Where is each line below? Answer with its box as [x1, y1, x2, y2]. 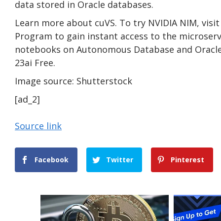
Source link [15, 119, 62, 132]
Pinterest [171, 154, 205, 164]
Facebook [35, 154, 69, 164]
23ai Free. [15, 56, 55, 69]
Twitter [106, 154, 134, 164]
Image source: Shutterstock [15, 74, 132, 87]
